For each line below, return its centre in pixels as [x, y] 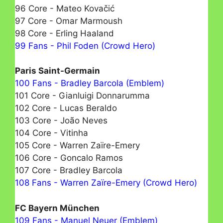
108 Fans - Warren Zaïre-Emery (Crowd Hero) [106, 183]
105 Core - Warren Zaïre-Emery [77, 146]
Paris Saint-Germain [57, 71]
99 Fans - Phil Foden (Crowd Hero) [85, 46]
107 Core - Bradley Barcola [69, 170]
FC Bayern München [57, 208]
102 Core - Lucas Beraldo [66, 108]
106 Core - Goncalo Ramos [69, 158]
